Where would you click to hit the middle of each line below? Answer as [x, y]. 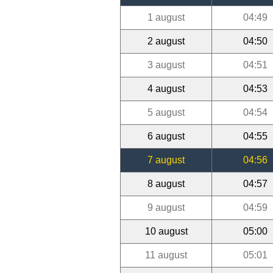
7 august [166, 160]
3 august [166, 65]
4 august [166, 88]
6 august [166, 136]
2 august [166, 41]
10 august [166, 231]
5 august [166, 112]
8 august [166, 183]
